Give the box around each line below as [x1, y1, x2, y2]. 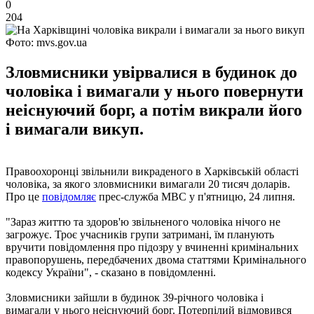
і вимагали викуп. [6, 119, 144, 138]
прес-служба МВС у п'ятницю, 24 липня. [96, 190, 295, 203]
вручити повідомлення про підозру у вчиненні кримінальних [6, 240, 299, 253]
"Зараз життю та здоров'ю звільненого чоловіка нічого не [6, 215, 280, 228]
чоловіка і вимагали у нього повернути [6, 81, 303, 100]
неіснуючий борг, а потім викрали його [6, 100, 302, 119]
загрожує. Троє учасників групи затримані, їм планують [6, 228, 274, 240]
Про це [6, 190, 42, 203]
